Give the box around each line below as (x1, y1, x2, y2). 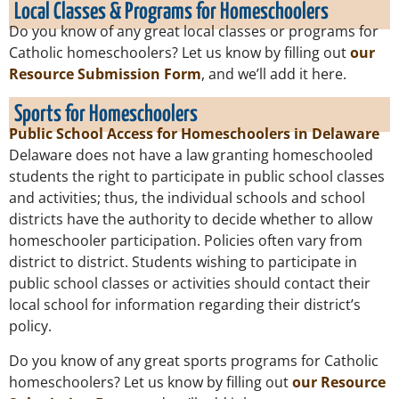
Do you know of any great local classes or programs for (9, 20, 379, 41)
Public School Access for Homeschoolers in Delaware (9, 124, 379, 144)
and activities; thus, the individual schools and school (9, 188, 365, 208)
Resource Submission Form (9, 63, 201, 84)
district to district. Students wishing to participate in (9, 252, 357, 273)
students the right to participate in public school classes (9, 167, 385, 187)
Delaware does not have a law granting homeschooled (9, 145, 373, 166)
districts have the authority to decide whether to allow (9, 209, 372, 230)
